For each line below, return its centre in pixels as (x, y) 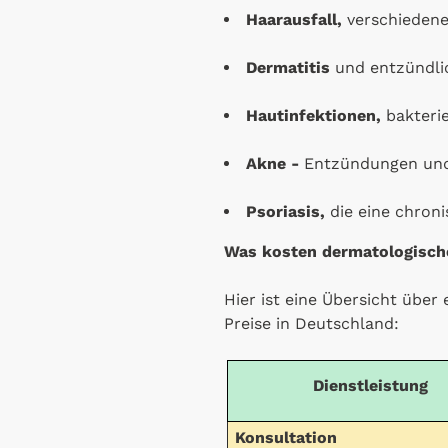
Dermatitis (290, 67)
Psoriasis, (288, 211)
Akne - (275, 163)
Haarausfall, (296, 19)
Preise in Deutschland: (311, 323)
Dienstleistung (370, 385)
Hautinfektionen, (313, 115)
